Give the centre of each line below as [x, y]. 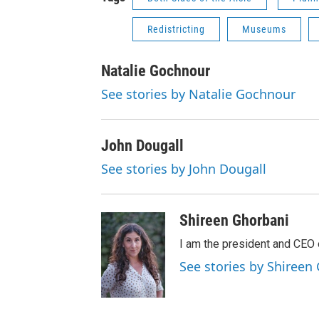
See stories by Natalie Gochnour [198, 94]
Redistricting [176, 29]
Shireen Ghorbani [234, 220]
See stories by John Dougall [184, 168]
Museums [264, 29]
